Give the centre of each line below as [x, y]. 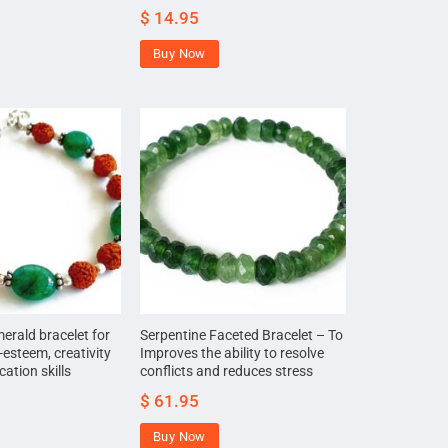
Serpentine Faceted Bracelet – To [242, 336]
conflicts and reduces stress [227, 372]
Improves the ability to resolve [232, 354]
